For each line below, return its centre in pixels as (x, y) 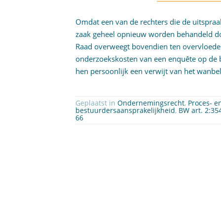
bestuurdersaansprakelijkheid (126, 110)
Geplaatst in (97, 103)
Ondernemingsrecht (151, 103)
